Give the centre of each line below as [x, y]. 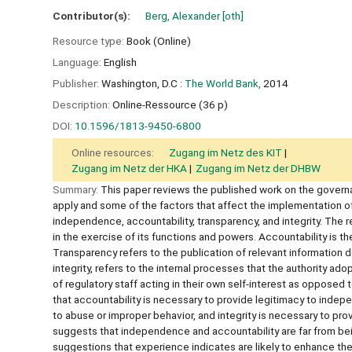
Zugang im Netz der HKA [129, 169]
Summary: [77, 190]
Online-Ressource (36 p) [170, 104]
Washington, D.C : [142, 83]
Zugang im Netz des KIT [225, 153]
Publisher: [77, 83]
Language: [78, 62]
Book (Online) [159, 41]
